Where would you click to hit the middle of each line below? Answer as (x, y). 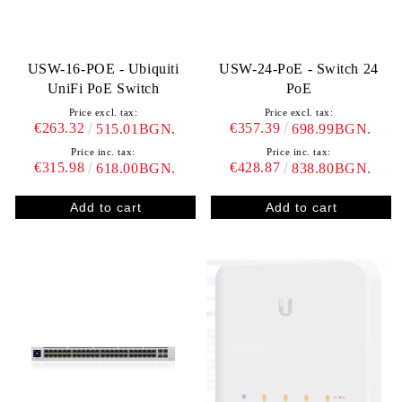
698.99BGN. (332, 129)
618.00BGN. (136, 168)
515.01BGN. (136, 129)
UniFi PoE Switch (103, 88)
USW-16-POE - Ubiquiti (103, 69)
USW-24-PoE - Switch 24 (299, 69)
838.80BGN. (332, 168)
